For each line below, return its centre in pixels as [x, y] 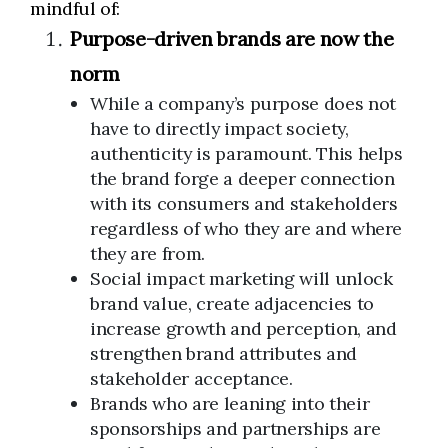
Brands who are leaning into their [230, 403]
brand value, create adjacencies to [232, 303]
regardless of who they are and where [246, 228]
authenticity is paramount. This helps [246, 153]
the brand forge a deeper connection [242, 178]
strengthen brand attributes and [223, 353]
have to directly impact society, [219, 128]
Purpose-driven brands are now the [232, 38]
